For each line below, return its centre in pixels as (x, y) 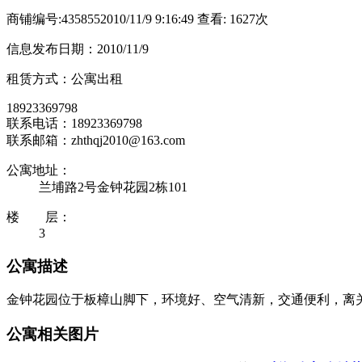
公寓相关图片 (53, 335)
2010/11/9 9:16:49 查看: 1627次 (184, 19)
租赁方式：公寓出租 (65, 78)
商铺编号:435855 (53, 19)
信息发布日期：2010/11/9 (78, 48)
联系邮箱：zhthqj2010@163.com (96, 140)
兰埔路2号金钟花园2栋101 (113, 187)
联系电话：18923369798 (74, 123)
